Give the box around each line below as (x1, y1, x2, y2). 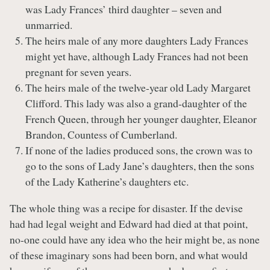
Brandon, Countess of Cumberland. (25, 127, 178, 142)
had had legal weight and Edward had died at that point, (10, 216, 248, 231)
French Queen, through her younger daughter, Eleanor (25, 111, 257, 127)
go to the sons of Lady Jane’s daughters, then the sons (25, 159, 255, 174)
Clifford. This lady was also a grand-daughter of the (25, 96, 248, 111)
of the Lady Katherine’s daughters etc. (25, 174, 189, 189)
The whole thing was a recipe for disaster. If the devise (10, 200, 243, 215)
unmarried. (25, 17, 73, 33)
